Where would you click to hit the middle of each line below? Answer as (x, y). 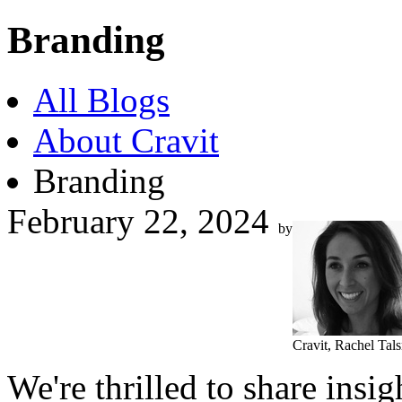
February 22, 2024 (138, 221)
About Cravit (126, 140)
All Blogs (101, 100)
